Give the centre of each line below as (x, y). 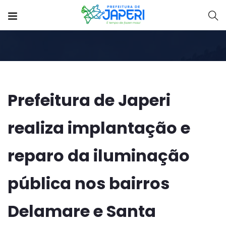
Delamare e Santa (82, 211)
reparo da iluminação (99, 156)
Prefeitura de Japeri (89, 100)
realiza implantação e (99, 128)
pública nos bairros (89, 183)
